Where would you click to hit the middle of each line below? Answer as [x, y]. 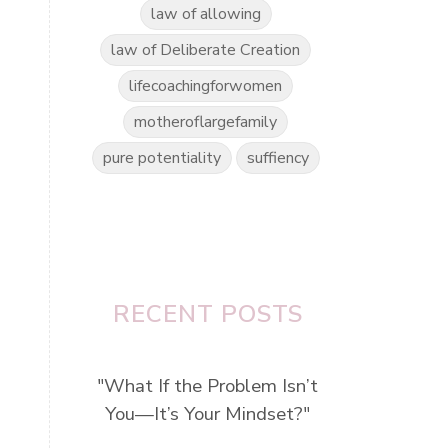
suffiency [277, 157]
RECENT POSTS [207, 313]
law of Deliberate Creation [206, 49]
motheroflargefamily [206, 121]
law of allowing [205, 13]
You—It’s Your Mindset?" [208, 413]
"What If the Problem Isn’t [208, 385]
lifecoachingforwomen [206, 85]
